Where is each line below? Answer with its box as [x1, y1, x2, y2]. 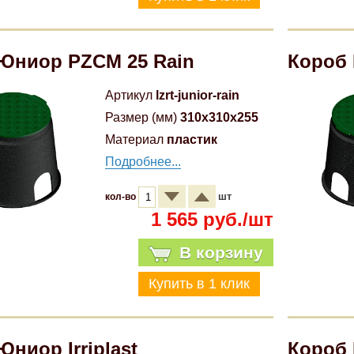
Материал [105, 133, 164, 146]
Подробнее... [105, 155, 182, 168]
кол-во [105, 191, 139, 202]
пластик [167, 133, 218, 146]
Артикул [105, 88, 153, 102]
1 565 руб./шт [150, 209, 273, 230]
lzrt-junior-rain [156, 88, 240, 102]
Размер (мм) [105, 111, 178, 124]
